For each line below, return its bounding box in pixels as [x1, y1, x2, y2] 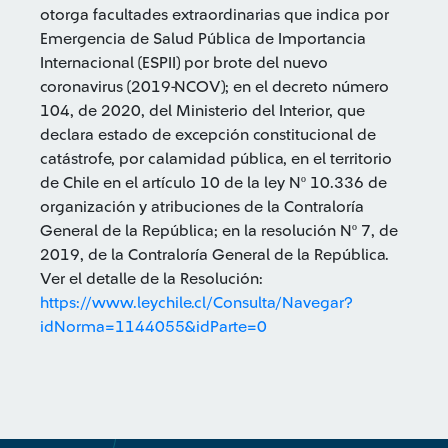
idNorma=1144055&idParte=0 [40, 319, 267, 335]
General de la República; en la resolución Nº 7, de [40, 223, 398, 239]
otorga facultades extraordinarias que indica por [40, 7, 389, 23]
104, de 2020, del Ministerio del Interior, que [40, 103, 365, 119]
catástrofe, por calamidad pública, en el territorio [40, 151, 392, 167]
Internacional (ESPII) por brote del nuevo [40, 55, 328, 71]
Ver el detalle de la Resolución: [40, 271, 263, 287]
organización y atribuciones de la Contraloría [40, 199, 364, 215]
